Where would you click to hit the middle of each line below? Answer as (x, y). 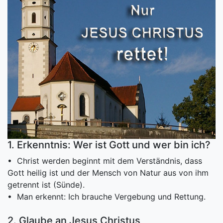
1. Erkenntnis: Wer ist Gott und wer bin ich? (109, 145)
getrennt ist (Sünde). (46, 184)
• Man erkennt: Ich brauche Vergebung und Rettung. (107, 196)
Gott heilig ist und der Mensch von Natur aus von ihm (108, 172)
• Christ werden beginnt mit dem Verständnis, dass (105, 161)
